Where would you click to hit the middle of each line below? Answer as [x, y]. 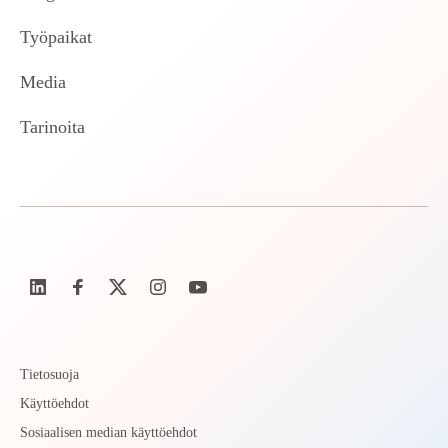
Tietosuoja [49, 374]
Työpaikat [56, 37]
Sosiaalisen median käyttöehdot [108, 432]
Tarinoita [52, 127]
